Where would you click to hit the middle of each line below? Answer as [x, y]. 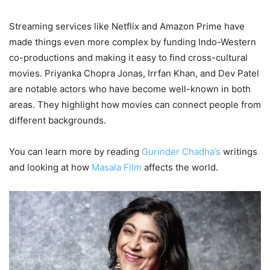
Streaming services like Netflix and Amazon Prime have [127, 26]
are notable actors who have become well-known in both [130, 89]
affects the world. [181, 167]
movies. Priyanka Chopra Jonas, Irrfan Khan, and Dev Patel [134, 73]
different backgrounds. [58, 120]
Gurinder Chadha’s [181, 151]
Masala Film [118, 167]
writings [239, 151]
